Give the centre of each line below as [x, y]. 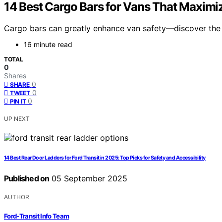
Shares [15, 76]
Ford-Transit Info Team [37, 216]
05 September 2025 [88, 179]
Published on [27, 179]
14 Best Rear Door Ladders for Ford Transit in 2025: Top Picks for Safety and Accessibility [105, 158]
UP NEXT [17, 119]
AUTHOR [17, 197]
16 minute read [48, 45]
